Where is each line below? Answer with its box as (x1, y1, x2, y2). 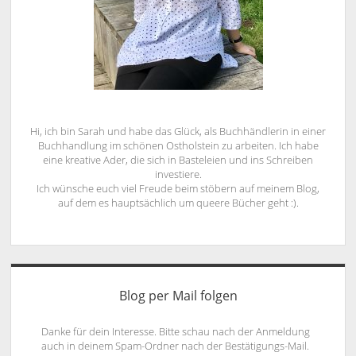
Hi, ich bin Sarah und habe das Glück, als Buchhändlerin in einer (30, 124, 326, 139)
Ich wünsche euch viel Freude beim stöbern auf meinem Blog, (37, 181, 319, 196)
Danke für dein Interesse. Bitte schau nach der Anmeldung (41, 323, 310, 339)
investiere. (154, 167, 202, 182)
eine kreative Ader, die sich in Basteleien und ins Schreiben (43, 153, 313, 168)
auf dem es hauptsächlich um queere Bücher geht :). (57, 195, 299, 211)
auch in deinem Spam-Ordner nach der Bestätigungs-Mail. (41, 338, 310, 353)
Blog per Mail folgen (118, 286, 238, 304)
